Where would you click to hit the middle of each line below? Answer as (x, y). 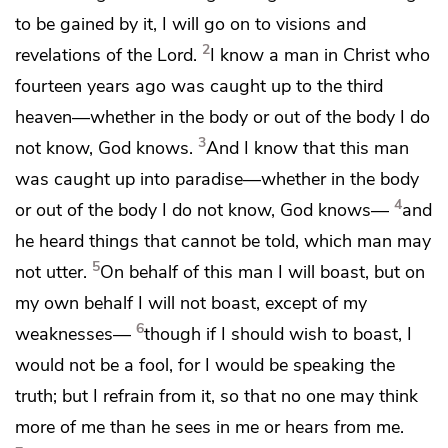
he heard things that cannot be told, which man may (223, 240)
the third (350, 85)
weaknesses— (73, 333)
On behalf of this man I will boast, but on (262, 271)
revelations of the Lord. (106, 54)
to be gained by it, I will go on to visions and (190, 23)
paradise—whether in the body (297, 178)
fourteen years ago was (112, 85)
